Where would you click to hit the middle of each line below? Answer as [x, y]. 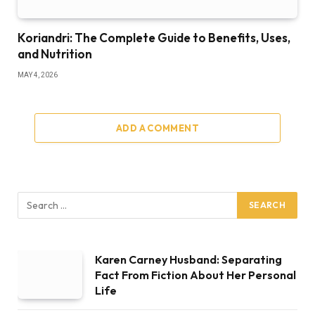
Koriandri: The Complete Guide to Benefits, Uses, [154, 38]
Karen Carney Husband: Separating [188, 259]
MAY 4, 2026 [38, 75]
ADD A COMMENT [157, 128]
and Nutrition [55, 54]
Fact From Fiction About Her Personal [195, 275]
